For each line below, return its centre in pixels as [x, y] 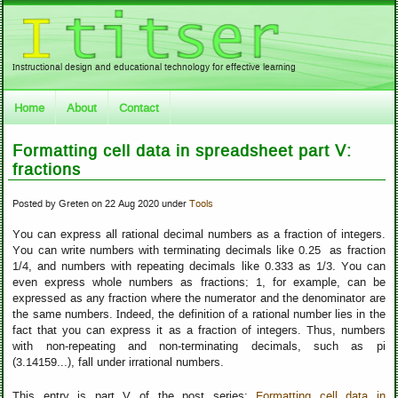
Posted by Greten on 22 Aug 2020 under [101, 203]
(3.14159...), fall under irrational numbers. [119, 362]
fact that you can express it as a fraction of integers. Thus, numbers [199, 330]
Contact [139, 108]
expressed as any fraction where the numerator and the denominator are [199, 298]
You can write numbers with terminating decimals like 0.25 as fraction [199, 250]
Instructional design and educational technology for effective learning [155, 67]
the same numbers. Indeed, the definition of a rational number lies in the [199, 314]
